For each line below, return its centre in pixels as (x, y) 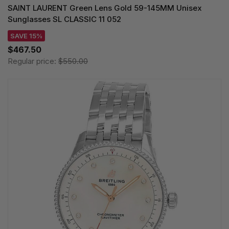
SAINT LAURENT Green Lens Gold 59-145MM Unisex (105, 8)
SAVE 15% (26, 36)
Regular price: (33, 61)
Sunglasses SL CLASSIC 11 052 (64, 19)
